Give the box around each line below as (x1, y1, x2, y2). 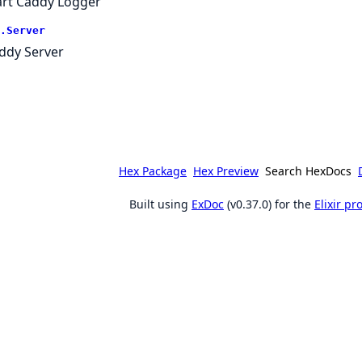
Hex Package (119, 162, 187, 179)
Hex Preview (193, 162, 259, 179)
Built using (129, 196, 192, 212)
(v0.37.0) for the (224, 196, 314, 212)
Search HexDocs (265, 162, 351, 179)
